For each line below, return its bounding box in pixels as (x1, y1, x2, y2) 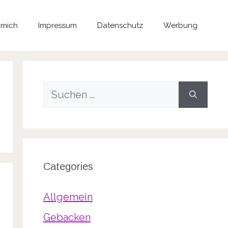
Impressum (38, 21, 77, 30)
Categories (43, 161, 93, 172)
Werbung (163, 21, 197, 30)
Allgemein (43, 191, 93, 203)
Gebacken (43, 211, 91, 223)
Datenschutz (97, 21, 143, 30)
